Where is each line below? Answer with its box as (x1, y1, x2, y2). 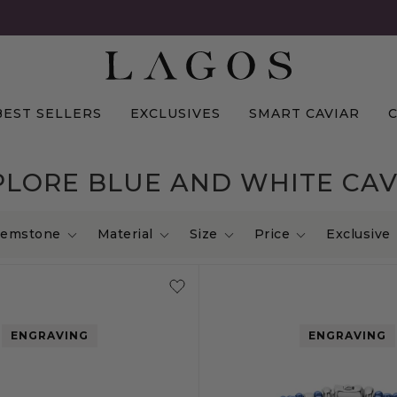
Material (97, 226, 153, 242)
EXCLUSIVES (130, 105, 221, 121)
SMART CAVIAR (249, 105, 360, 121)
